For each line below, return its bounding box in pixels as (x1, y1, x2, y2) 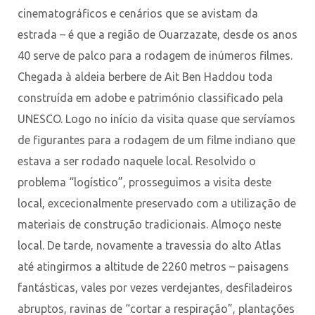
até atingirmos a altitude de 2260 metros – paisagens (18, 259, 289, 273)
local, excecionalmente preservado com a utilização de (18, 196, 296, 210)
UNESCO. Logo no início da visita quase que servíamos (18, 112, 295, 125)
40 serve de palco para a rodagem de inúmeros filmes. (18, 49, 292, 62)
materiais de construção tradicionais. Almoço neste (18, 217, 281, 231)
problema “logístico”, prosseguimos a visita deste (18, 175, 271, 188)
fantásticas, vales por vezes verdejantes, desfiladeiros (18, 281, 292, 294)
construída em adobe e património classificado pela (18, 91, 283, 104)
